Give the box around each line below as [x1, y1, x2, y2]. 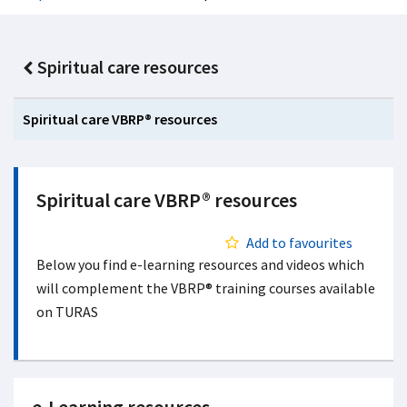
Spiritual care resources [36, 55, 219, 78]
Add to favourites [246, 233, 352, 252]
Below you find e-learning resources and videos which [36, 255, 364, 273]
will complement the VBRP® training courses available [36, 279, 375, 297]
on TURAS [36, 303, 101, 321]
